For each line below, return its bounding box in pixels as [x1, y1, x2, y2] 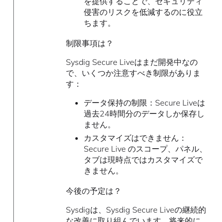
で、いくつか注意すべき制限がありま [66, 68, 201, 78]
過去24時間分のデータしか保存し [83, 109, 205, 119]
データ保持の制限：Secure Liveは [83, 98, 205, 108]
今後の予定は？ [66, 186, 122, 196]
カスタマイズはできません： [83, 132, 187, 143]
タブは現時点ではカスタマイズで [83, 154, 203, 165]
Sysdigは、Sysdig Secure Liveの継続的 [66, 205, 207, 215]
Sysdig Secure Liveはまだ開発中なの [66, 57, 198, 67]
